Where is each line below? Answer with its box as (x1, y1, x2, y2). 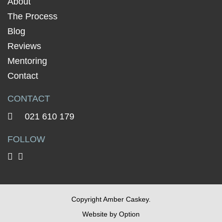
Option (119, 210, 140, 218)
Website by (82, 210, 119, 218)
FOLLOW (7, 134, 45, 144)
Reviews (7, 41, 41, 51)
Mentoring (7, 56, 47, 66)
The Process (7, 11, 57, 21)
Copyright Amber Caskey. (71, 195, 151, 203)
